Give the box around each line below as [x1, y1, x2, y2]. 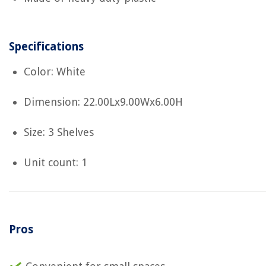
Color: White [24, 65, 85, 78]
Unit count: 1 [24, 156, 87, 169]
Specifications [9, 40, 84, 53]
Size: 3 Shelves [24, 126, 94, 138]
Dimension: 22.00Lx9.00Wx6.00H [24, 96, 183, 108]
